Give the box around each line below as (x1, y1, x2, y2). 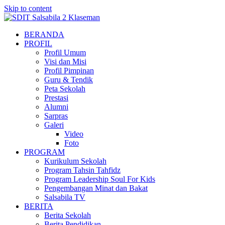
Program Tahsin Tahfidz (44, 166, 121, 174)
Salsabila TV (44, 193, 85, 201)
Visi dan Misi (44, 57, 86, 66)
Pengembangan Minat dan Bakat (44, 184, 148, 192)
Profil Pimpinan (44, 66, 94, 75)
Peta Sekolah (44, 84, 85, 93)
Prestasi (44, 93, 68, 102)
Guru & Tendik (44, 75, 93, 84)
